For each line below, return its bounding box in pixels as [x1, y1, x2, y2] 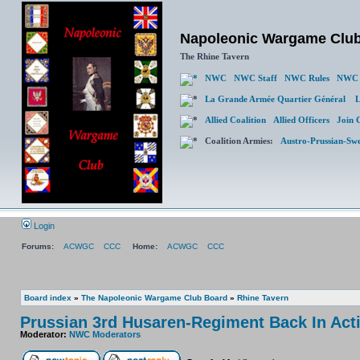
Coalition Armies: [198, 136, 280, 145]
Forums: [22, 242, 54, 251]
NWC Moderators [69, 329, 141, 339]
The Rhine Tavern [180, 51, 249, 61]
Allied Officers [273, 115, 329, 125]
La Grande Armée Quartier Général [205, 94, 355, 104]
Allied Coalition [205, 115, 273, 125]
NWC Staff [234, 73, 277, 83]
